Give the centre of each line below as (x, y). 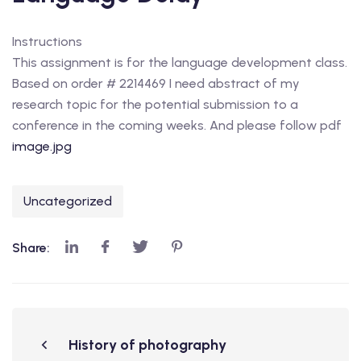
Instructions (47, 41)
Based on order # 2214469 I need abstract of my (156, 83)
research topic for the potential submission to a (155, 104)
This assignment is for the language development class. (180, 62)
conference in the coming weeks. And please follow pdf (177, 125)
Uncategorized (68, 201)
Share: (33, 248)
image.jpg (42, 146)
